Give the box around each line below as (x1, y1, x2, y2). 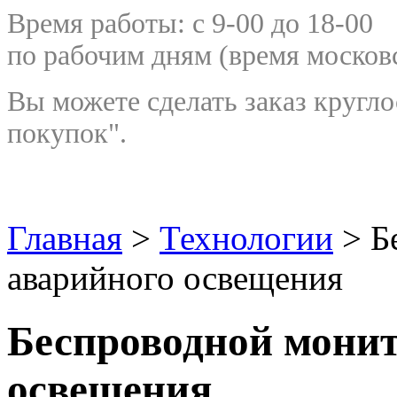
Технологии (160, 219, 333, 258)
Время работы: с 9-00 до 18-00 (7, 8, 373, 40)
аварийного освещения (7, 259, 343, 298)
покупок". (7, 118, 127, 150)
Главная (7, 219, 122, 258)
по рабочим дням (7, 40, 212, 72)
